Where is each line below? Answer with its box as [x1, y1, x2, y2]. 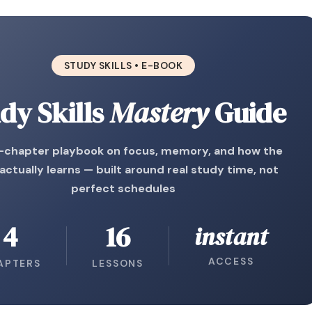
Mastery [110, 94, 209, 132]
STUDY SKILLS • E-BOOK [63, 59, 183, 72]
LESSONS [92, 257, 143, 270]
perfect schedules [71, 181, 176, 196]
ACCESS [208, 255, 254, 267]
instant [194, 221, 268, 253]
